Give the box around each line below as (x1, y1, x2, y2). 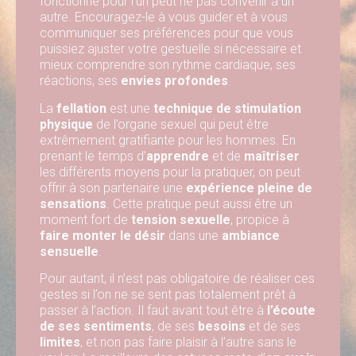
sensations (40, 195, 106, 211)
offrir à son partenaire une (40, 180, 186, 195)
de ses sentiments (40, 318, 152, 334)
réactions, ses (40, 73, 121, 89)
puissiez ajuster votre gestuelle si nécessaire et (40, 41, 301, 57)
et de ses (246, 318, 300, 334)
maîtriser (244, 148, 300, 164)
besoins (198, 318, 246, 334)
